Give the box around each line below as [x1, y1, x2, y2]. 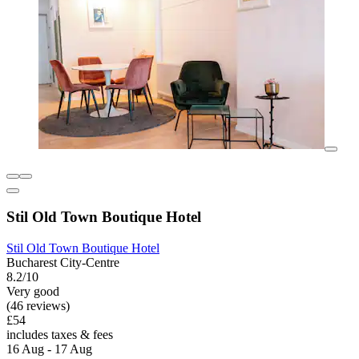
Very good [6, 284, 59, 299]
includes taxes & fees [6, 328, 113, 342]
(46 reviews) [6, 299, 70, 313]
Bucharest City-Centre [6, 256, 119, 270]
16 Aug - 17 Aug [6, 342, 92, 357]
